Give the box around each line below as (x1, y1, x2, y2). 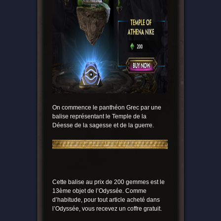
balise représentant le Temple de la (52, 113, 147, 120)
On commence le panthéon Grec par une (52, 104, 161, 111)
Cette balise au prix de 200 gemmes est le (52, 179, 165, 186)
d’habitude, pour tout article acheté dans (52, 196, 160, 204)
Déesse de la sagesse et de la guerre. (52, 122, 154, 129)
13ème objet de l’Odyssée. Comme (52, 187, 147, 195)
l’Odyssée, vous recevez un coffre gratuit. (52, 205, 162, 213)
